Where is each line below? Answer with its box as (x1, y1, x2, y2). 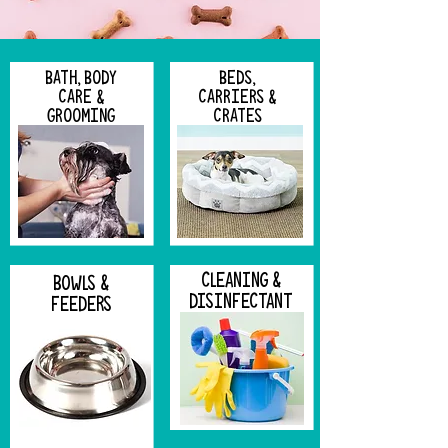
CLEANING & (201, 268, 281, 293)
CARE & (57, 85, 105, 108)
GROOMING (47, 104, 115, 127)
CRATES (212, 104, 262, 127)
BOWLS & (53, 271, 109, 296)
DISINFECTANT (189, 289, 293, 314)
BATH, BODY (45, 66, 117, 89)
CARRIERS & (197, 85, 277, 108)
